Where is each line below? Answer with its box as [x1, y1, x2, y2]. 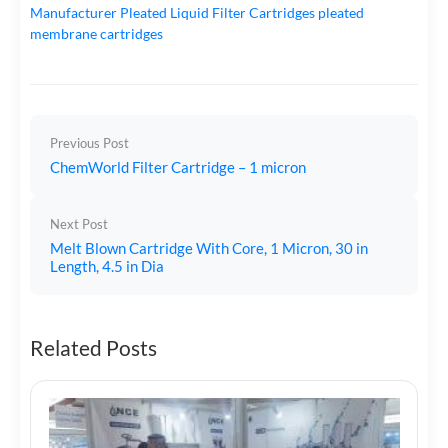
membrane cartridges [30, 24, 163, 42]
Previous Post [50, 135, 129, 151]
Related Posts [30, 334, 157, 360]
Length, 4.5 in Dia [50, 256, 164, 275]
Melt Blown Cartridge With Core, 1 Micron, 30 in [50, 238, 368, 257]
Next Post [50, 216, 108, 232]
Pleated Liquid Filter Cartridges [120, 3, 315, 21]
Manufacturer [30, 3, 117, 21]
